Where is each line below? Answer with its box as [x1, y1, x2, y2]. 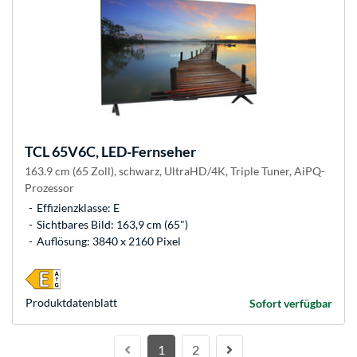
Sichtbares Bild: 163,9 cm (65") [37, 218, 188, 232]
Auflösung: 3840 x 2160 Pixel [37, 234, 181, 249]
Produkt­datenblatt [25, 296, 117, 310]
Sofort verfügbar [249, 296, 332, 311]
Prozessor [25, 181, 74, 195]
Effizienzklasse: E [37, 201, 120, 215]
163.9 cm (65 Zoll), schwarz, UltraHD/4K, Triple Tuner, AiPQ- [25, 164, 325, 178]
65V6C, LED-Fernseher [49, 143, 196, 161]
